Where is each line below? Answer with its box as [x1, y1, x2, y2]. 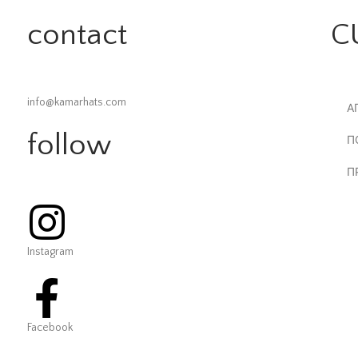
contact [26, 18, 127, 53]
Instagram [26, 245, 74, 259]
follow [26, 128, 111, 162]
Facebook [26, 321, 73, 335]
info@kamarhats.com [26, 95, 126, 109]
